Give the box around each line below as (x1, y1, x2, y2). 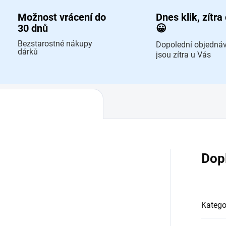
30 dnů (17, 22, 48, 35)
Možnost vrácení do (17, 11, 106, 24)
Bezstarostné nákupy (17, 39, 92, 49)
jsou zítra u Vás (156, 50, 211, 60)
